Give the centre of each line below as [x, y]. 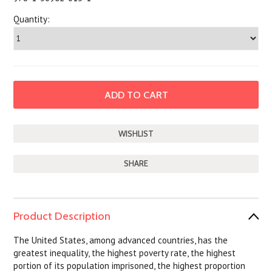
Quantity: [32, 19]
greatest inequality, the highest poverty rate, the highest [125, 253]
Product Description [62, 216]
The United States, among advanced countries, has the [121, 240]
